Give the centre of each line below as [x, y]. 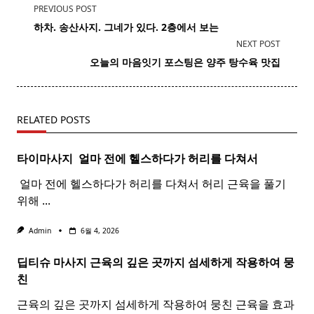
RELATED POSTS [54, 120]
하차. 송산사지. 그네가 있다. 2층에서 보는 [126, 27]
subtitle [36, 41]
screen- [36, 58]
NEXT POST [258, 44]
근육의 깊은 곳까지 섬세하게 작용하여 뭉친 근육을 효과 [156, 305]
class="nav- [46, 24]
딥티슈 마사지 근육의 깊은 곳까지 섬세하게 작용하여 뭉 [156, 262]
